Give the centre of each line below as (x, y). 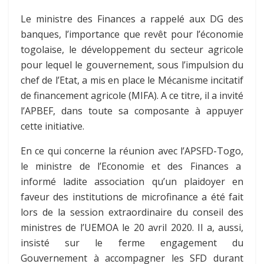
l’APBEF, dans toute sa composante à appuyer (132, 111)
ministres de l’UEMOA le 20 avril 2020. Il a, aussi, (132, 228)
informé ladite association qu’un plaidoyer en (132, 182)
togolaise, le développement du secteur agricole (132, 50)
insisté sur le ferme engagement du (132, 243)
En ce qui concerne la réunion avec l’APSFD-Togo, (132, 151)
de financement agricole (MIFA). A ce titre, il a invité (132, 96)
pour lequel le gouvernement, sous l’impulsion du (132, 65)
